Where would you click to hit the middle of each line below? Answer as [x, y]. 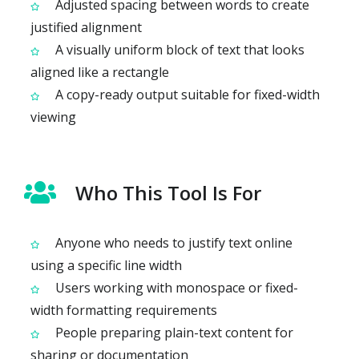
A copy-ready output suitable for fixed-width [186, 94]
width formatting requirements [124, 310]
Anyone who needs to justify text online [172, 242]
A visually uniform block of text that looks [178, 49]
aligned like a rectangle [100, 72]
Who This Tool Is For [168, 192]
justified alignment [86, 27]
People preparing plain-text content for [173, 332]
